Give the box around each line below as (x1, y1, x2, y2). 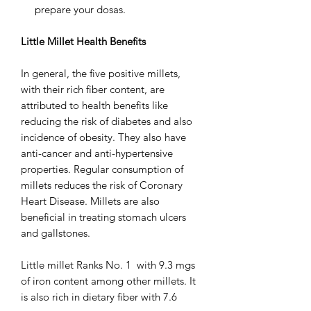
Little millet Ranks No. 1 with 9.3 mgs (21, 258, 195, 272)
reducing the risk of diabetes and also (21, 115, 192, 128)
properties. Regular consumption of (21, 162, 183, 176)
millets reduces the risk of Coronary (21, 178, 183, 192)
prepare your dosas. (35, 3, 126, 17)
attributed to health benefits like (21, 99, 168, 112)
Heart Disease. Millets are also (21, 194, 160, 208)
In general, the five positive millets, (21, 67, 180, 81)
